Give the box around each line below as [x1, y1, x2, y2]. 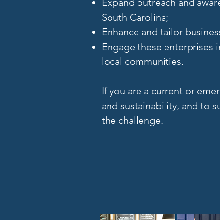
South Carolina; [102, 11, 168, 23]
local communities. [102, 55, 184, 67]
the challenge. [102, 114, 163, 126]
